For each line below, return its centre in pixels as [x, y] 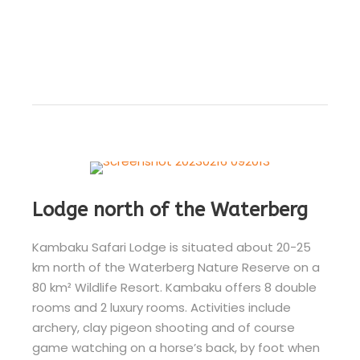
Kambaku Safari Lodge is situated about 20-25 [172, 247]
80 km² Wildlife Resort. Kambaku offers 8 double [174, 287]
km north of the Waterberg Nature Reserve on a [176, 267]
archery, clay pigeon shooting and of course [164, 327]
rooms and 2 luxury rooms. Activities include [162, 307]
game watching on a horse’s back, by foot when [176, 348]
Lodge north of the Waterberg [170, 210]
